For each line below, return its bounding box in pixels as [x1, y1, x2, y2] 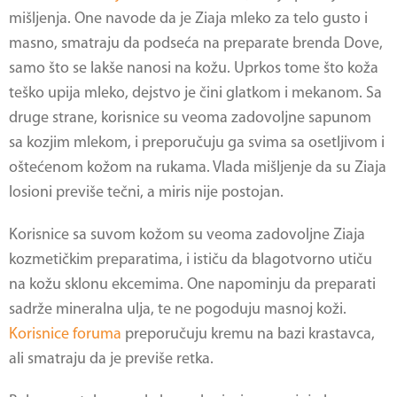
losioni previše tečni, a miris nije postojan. [9, 184, 284, 201]
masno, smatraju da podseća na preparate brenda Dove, [9, 35, 383, 52]
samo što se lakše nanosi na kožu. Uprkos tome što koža [9, 60, 378, 77]
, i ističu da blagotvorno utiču [179, 252, 372, 269]
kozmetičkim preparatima [9, 252, 179, 269]
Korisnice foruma [9, 326, 121, 343]
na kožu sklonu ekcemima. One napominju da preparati [9, 276, 376, 293]
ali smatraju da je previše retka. [9, 351, 214, 368]
